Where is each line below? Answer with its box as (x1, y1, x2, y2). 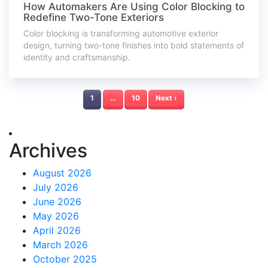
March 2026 (33, 239, 88, 251)
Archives (9, 139, 87, 162)
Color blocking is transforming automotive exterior (23, 28, 218, 38)
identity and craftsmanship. (23, 52, 130, 62)
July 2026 (33, 181, 78, 193)
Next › (155, 93, 177, 102)
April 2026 (33, 224, 81, 236)
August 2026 (33, 167, 92, 179)
